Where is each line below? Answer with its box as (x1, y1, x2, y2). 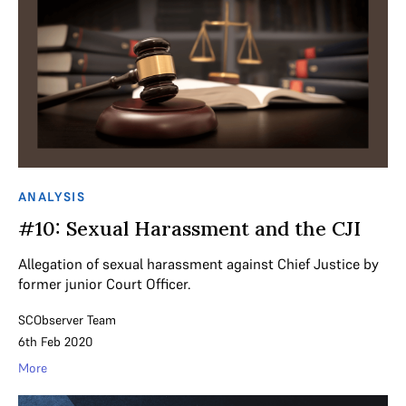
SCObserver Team (18, 311, 116, 328)
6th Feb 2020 (18, 333, 93, 350)
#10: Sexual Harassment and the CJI (18, 215, 361, 241)
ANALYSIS (18, 188, 86, 205)
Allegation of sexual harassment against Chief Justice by (18, 254, 379, 273)
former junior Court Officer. (18, 274, 191, 293)
